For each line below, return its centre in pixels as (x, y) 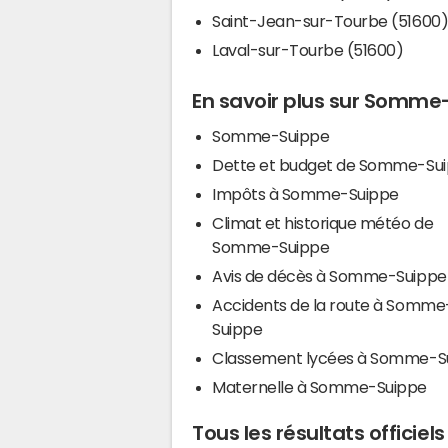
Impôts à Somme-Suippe (333, 194)
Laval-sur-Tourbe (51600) (308, 49)
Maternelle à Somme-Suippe (319, 387)
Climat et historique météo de (323, 223)
